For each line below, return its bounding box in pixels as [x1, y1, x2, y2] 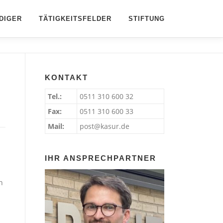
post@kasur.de [80, 121, 129, 131]
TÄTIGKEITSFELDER [39, 15, 111, 22]
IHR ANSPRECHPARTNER [45, 154, 156, 162]
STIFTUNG [128, 15, 165, 22]
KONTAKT [45, 73, 88, 82]
